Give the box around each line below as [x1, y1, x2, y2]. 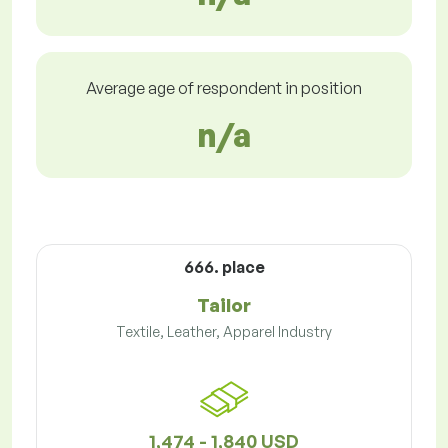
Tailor [197, 294, 251, 317]
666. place [183, 257, 265, 278]
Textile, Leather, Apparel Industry [116, 323, 332, 341]
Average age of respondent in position [86, 78, 362, 99]
